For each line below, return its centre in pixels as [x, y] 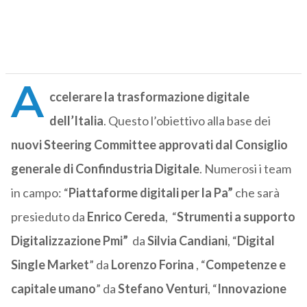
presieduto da [49, 217]
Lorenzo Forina [152, 265]
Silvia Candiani [187, 241]
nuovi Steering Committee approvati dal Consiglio [149, 145]
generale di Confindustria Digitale [105, 169]
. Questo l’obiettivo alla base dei [187, 121]
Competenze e [245, 265]
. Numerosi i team [245, 169]
